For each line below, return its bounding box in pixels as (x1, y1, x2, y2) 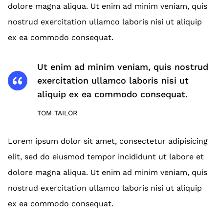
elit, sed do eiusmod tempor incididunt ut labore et (8, 152, 204, 162)
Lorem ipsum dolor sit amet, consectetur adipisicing (8, 136, 208, 146)
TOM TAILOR (37, 109, 77, 117)
